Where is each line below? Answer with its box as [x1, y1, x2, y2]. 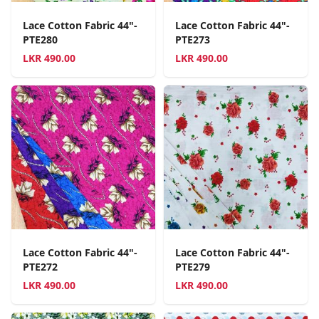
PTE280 [23, 33, 58, 47]
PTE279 [175, 260, 210, 274]
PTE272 [23, 260, 58, 274]
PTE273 [175, 33, 210, 47]
